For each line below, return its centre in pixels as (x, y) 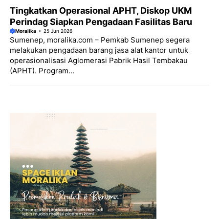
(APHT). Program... (42, 70)
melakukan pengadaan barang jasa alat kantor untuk (99, 50)
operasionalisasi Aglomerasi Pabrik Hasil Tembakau (99, 60)
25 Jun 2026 (58, 31)
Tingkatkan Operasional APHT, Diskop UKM (101, 10)
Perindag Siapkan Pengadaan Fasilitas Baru (101, 22)
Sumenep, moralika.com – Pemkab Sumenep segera (100, 40)
